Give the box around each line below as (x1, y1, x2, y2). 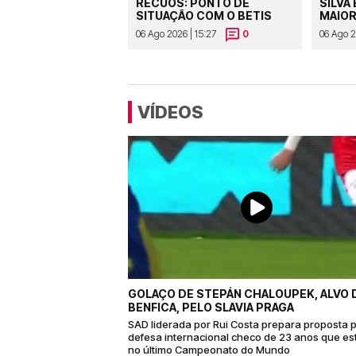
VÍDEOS (137, 102, 203, 123)
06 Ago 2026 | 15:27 (136, 28, 216, 41)
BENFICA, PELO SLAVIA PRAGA (128, 300, 294, 315)
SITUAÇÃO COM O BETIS (136, 9, 272, 23)
